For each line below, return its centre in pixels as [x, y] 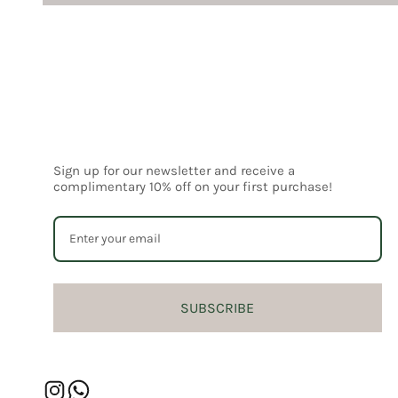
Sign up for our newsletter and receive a [174, 171]
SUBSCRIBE [218, 308]
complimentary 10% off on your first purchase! [193, 187]
